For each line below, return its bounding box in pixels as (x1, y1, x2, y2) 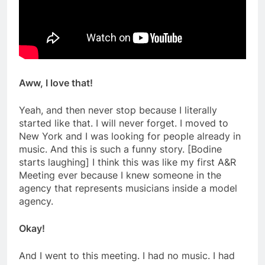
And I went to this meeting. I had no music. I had (19, 250, 235, 262)
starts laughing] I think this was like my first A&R (19, 156, 236, 169)
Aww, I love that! (19, 77, 93, 89)
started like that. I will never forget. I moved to (19, 117, 228, 130)
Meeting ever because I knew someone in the (19, 169, 221, 182)
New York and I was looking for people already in (19, 130, 241, 143)
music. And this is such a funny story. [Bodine (19, 143, 222, 156)
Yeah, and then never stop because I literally (19, 104, 217, 117)
